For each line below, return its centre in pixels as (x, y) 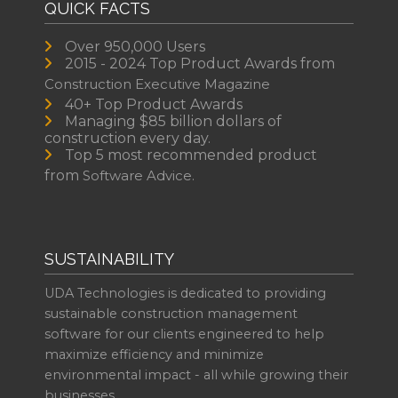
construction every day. (127, 138)
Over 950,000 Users (135, 46)
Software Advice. (139, 175)
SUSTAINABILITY (109, 259)
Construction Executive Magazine (157, 84)
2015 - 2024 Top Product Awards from (200, 63)
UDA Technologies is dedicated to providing (185, 294)
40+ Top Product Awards (154, 104)
